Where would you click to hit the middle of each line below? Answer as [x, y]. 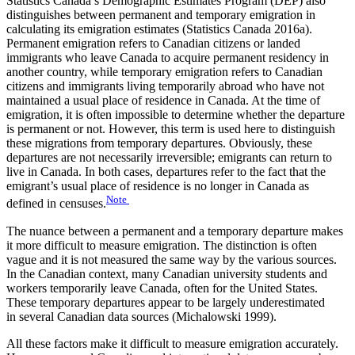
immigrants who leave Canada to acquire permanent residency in [168, 58]
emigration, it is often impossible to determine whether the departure [176, 115]
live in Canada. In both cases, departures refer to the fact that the [166, 172]
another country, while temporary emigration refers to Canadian [164, 72]
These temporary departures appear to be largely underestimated [166, 302]
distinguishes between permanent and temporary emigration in [161, 15]
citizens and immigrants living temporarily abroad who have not [165, 86]
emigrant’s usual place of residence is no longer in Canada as [158, 186]
